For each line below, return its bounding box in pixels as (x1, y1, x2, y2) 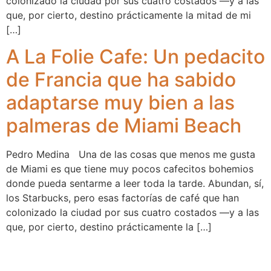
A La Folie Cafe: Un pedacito (6, 45, 265, 69)
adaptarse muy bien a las (6, 91, 235, 115)
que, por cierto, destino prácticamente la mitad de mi (6, 9, 251, 21)
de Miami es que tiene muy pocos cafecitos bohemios (6, 163, 253, 175)
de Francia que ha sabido (6, 68, 236, 92)
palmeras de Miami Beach (6, 114, 241, 138)
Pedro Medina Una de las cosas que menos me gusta (6, 148, 255, 161)
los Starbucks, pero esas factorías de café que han (6, 192, 239, 204)
